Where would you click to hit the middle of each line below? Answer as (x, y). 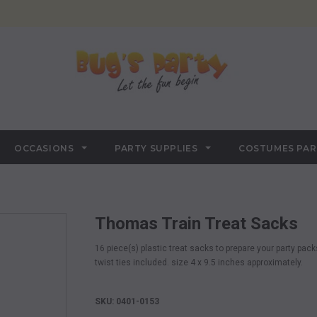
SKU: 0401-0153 (127, 301)
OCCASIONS (46, 148)
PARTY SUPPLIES (158, 148)
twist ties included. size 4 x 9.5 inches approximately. (199, 263)
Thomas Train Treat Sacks (202, 224)
